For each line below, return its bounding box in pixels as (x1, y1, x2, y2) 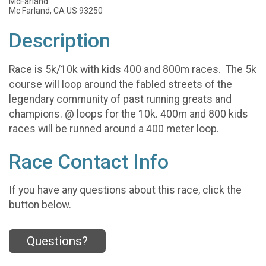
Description (9, 29, 110, 52)
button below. (9, 199, 71, 211)
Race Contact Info (9, 150, 169, 173)
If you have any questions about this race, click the (9, 184, 242, 197)
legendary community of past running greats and (9, 93, 232, 105)
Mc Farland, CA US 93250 (9, 6, 103, 15)
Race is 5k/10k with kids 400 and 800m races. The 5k (9, 63, 256, 75)
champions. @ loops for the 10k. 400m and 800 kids (9, 107, 248, 120)
